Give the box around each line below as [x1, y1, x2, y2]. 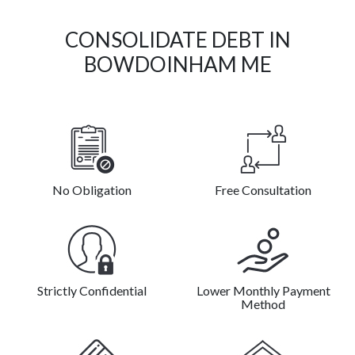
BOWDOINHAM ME [83, 52, 272, 78]
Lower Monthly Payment [196, 283, 330, 299]
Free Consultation [215, 182, 311, 198]
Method [241, 296, 285, 312]
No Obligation [52, 182, 132, 198]
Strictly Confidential [37, 283, 147, 299]
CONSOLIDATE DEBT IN [64, 27, 291, 53]
